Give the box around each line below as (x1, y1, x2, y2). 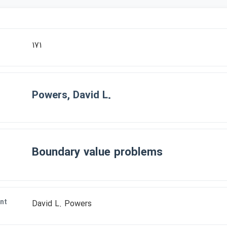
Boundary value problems (31, 144, 163, 162)
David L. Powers (31, 198, 92, 210)
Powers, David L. (31, 87, 111, 104)
